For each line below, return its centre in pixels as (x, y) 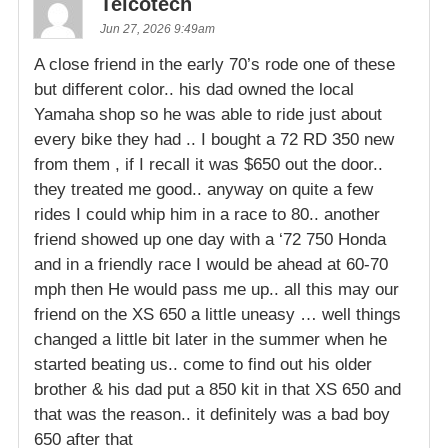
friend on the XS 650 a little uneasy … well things (217, 314)
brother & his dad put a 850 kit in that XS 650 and (217, 389)
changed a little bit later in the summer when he (210, 339)
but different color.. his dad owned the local (194, 89)
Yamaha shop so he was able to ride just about (208, 114)
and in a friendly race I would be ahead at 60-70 (211, 264)
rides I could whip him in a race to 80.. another (207, 214)
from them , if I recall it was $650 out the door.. (208, 164)
